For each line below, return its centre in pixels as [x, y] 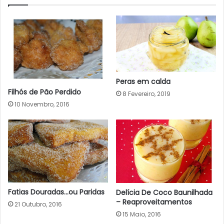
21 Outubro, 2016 [38, 204]
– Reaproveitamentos [154, 202]
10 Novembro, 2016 [42, 104]
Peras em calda [143, 81]
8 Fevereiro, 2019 [146, 93]
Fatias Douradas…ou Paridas [56, 192]
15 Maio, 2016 [142, 214]
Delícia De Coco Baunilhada [164, 192]
